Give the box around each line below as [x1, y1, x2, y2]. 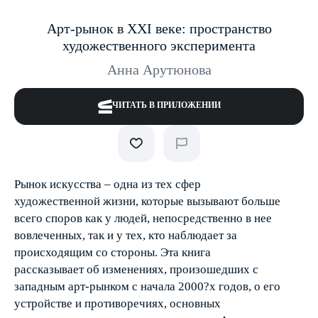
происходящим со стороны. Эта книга [14, 246, 211, 259]
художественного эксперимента [62, 38, 256, 53]
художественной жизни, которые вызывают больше [14, 194, 280, 208]
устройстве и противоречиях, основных [14, 297, 221, 310]
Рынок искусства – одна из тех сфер [14, 177, 201, 191]
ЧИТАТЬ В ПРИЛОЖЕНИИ [111, 100, 221, 110]
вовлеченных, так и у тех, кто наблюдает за [14, 229, 237, 242]
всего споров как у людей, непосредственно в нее [14, 212, 272, 225]
